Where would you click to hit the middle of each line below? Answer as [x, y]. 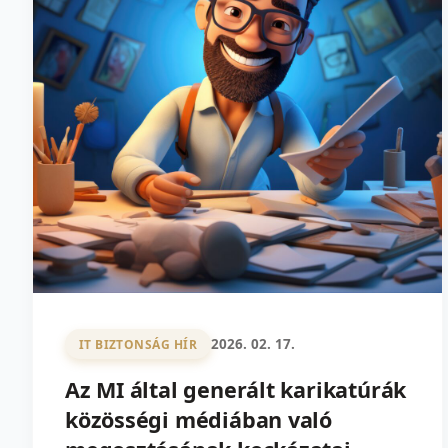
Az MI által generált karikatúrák [236, 390]
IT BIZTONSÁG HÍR [138, 344]
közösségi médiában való [199, 420]
